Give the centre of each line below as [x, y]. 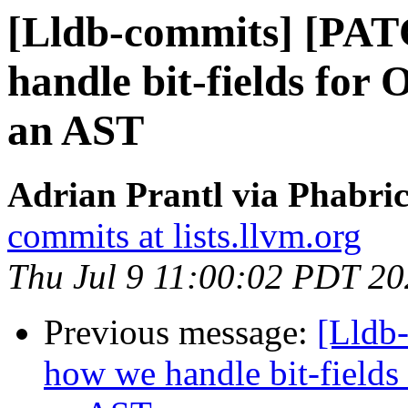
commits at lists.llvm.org [184, 236]
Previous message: [180, 332]
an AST [76, 130]
